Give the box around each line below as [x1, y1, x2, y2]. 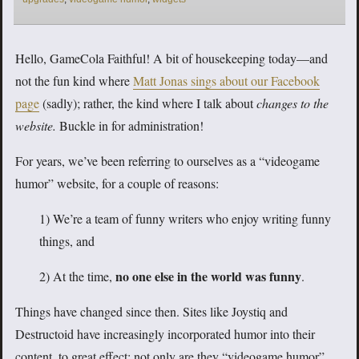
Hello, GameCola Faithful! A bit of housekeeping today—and [15, 49, 328, 67]
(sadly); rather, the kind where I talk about [39, 94, 256, 111]
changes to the [256, 94, 329, 111]
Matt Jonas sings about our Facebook [133, 71, 320, 89]
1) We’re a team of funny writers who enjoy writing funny [39, 209, 331, 227]
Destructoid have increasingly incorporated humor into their [15, 325, 315, 342]
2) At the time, [39, 267, 115, 284]
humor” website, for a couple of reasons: [15, 174, 219, 192]
